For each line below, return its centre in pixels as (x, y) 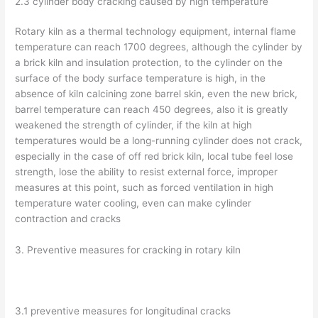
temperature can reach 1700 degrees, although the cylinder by (159, 47)
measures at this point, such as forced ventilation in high (144, 188)
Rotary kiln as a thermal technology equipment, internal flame (156, 32)
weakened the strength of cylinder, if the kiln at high (134, 125)
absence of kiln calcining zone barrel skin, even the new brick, (157, 94)
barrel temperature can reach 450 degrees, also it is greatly (152, 110)
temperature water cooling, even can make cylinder (133, 203)
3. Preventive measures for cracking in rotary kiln (128, 250)
